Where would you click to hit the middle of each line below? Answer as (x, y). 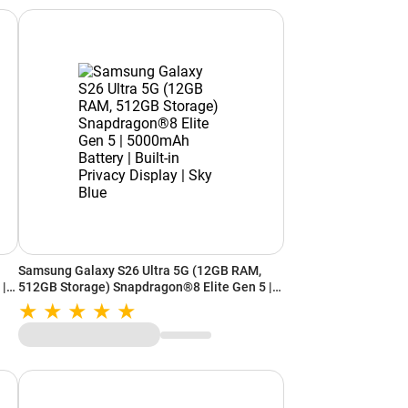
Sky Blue (43, 320)
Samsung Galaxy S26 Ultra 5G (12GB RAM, (140, 271)
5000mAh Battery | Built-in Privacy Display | (143, 304)
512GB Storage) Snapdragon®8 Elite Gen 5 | (145, 287)
